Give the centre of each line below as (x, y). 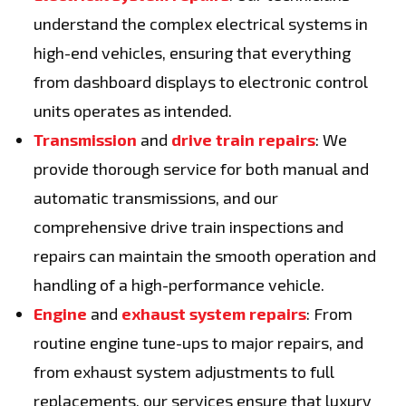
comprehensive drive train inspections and (188, 227)
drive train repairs (243, 140)
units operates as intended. (133, 111)
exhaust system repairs (214, 314)
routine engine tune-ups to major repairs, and (198, 343)
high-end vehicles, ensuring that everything (192, 53)
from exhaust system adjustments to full (184, 372)
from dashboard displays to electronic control (201, 82)
